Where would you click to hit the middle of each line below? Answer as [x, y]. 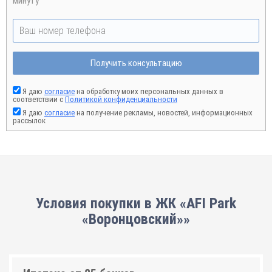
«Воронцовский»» [136, 219]
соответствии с [39, 99]
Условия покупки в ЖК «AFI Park [136, 203]
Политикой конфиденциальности [121, 99]
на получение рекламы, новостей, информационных [164, 113]
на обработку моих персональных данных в [149, 91]
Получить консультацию [136, 63]
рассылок [29, 121]
